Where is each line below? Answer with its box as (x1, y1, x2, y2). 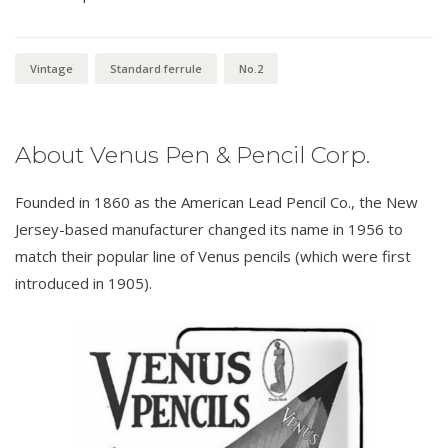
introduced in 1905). (15, 273, 152, 294)
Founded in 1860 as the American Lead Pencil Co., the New (15, 192, 418, 213)
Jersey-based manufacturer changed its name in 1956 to (15, 219, 403, 240)
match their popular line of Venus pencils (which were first (15, 246, 411, 267)
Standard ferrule (110, 61, 202, 77)
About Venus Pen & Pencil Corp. (15, 141, 370, 170)
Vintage (30, 61, 73, 77)
